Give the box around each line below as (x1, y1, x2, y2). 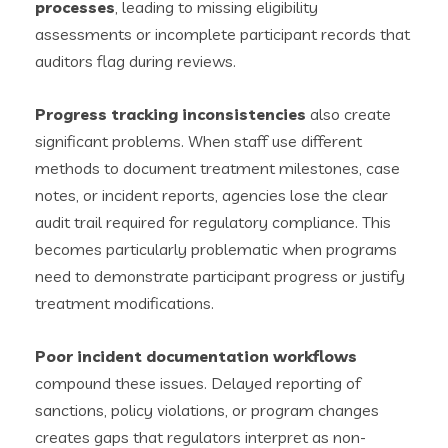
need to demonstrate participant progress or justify (35, 265, 405, 286)
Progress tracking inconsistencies (35, 103, 306, 124)
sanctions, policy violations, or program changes (35, 399, 379, 420)
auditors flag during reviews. (35, 50, 236, 71)
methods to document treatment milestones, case (35, 157, 400, 178)
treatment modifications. (35, 292, 214, 313)
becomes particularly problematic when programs (35, 238, 397, 259)
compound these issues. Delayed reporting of (35, 372, 361, 393)
